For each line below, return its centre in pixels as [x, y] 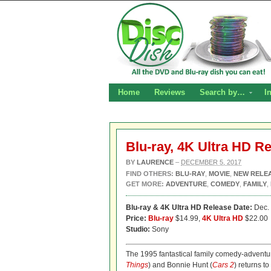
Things [137, 265]
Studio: [138, 229]
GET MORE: [145, 184]
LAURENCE [155, 162]
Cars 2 [223, 265]
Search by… [222, 92]
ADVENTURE [186, 184]
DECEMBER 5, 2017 [211, 162]
